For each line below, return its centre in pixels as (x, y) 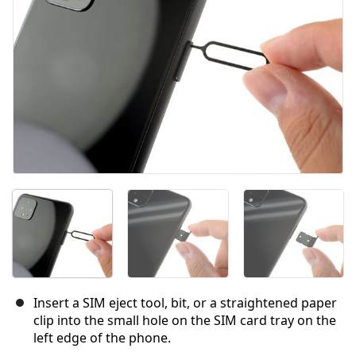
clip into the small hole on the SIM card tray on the (185, 320)
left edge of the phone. (102, 337)
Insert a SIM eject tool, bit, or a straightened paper (185, 302)
